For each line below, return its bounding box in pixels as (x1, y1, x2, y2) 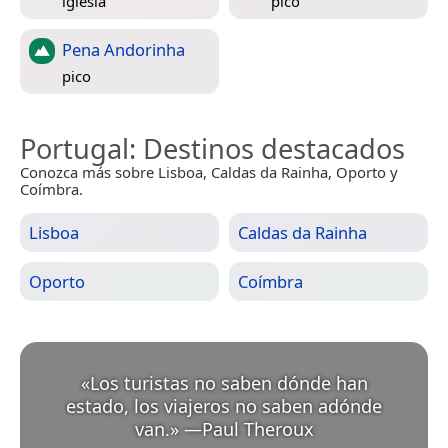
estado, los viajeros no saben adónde (66, 394, 382, 419)
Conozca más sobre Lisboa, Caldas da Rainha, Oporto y (20, 162, 398, 183)
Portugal (20, 130, 129, 168)
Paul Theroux (201, 417, 314, 442)
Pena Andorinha (62, 38, 185, 62)
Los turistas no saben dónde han (89, 371, 368, 396)
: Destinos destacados (129, 130, 405, 168)
